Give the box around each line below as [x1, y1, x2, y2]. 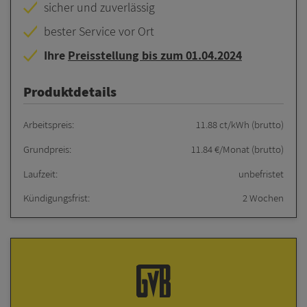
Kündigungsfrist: [23, 191, 90, 205]
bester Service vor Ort [43, 23, 154, 40]
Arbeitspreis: [23, 118, 74, 132]
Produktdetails [23, 82, 116, 101]
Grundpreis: [23, 142, 71, 156]
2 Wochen [243, 191, 284, 205]
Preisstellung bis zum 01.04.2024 [67, 47, 242, 64]
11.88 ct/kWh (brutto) [196, 118, 284, 132]
